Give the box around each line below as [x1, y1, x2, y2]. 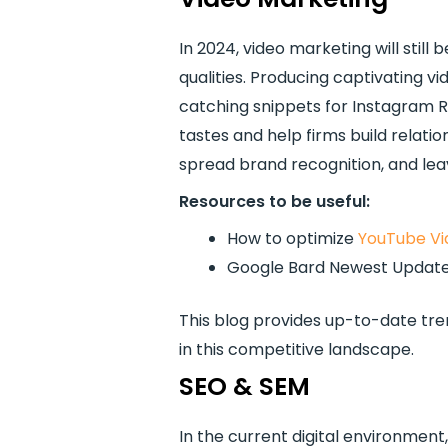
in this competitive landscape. [178, 338, 414, 361]
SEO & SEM [178, 369, 310, 404]
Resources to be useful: [178, 190, 370, 213]
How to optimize [226, 227, 354, 250]
